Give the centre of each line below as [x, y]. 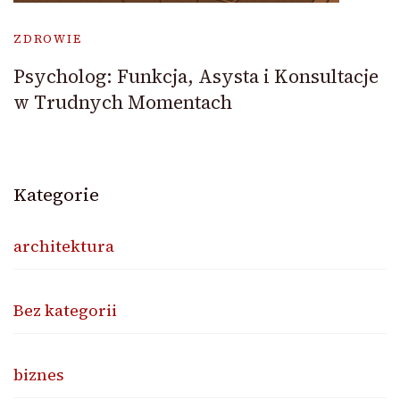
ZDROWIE [48, 39]
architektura [64, 246]
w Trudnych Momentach [123, 103]
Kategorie [56, 195]
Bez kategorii [65, 311]
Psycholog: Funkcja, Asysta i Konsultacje [196, 77]
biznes [39, 375]
